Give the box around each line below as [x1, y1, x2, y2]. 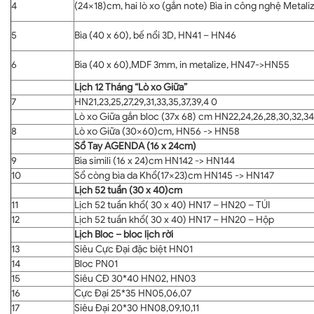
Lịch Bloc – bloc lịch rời [74, 228, 173, 240]
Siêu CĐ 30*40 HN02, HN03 [74, 272, 196, 285]
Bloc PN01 [74, 257, 118, 270]
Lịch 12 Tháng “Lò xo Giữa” [74, 81, 187, 93]
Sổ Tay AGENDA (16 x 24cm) [74, 139, 196, 152]
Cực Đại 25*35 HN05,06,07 [74, 287, 191, 299]
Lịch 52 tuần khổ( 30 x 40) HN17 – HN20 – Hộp [74, 213, 274, 226]
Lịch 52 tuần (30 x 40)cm [74, 184, 182, 196]
